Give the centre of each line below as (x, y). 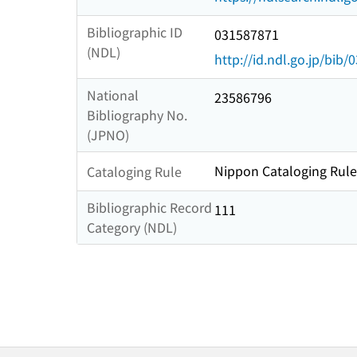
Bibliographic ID (135, 32)
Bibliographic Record (149, 208)
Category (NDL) (132, 228)
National (113, 95)
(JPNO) (108, 135)
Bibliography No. (137, 115)
